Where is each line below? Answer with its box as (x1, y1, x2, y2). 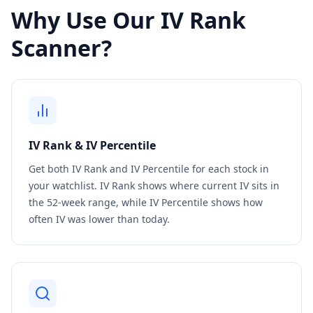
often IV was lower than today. (29, 212, 170, 226)
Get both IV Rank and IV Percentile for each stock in (29, 162, 269, 175)
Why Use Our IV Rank (11, 5, 246, 35)
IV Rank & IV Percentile (29, 138, 156, 153)
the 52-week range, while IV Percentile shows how (29, 196, 263, 209)
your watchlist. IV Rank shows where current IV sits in (29, 179, 279, 192)
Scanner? (11, 33, 112, 63)
